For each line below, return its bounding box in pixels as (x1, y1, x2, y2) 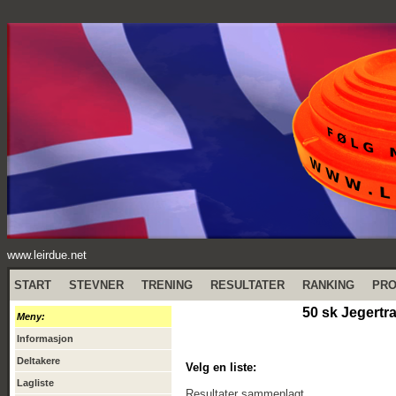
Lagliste (17, 377, 54, 388)
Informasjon (17, 333, 73, 344)
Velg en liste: (186, 361, 256, 374)
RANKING (302, 278, 354, 292)
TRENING (141, 278, 193, 292)
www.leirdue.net (7, 248, 87, 262)
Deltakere (17, 355, 60, 366)
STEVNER (69, 278, 124, 292)
